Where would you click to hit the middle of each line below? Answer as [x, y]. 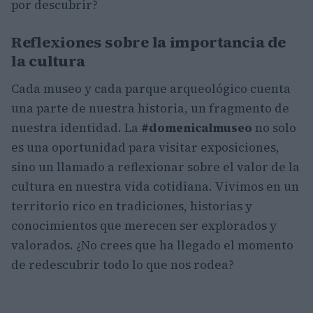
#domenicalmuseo [197, 128]
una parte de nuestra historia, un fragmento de [150, 108]
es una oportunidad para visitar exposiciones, [145, 147]
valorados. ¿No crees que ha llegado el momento [152, 245]
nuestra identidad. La [76, 128]
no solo [274, 128]
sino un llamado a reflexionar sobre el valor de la [155, 167]
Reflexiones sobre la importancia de [148, 42]
